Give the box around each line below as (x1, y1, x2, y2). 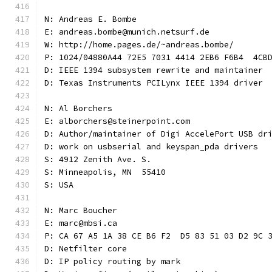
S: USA (44, 180, 73, 190)
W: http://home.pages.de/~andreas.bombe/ (44, 39, 234, 50)
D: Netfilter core (44, 243, 127, 254)
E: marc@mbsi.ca (44, 218, 117, 228)
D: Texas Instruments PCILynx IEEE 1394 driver (44, 78, 263, 88)
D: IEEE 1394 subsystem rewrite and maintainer (44, 65, 263, 75)
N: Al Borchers (44, 103, 112, 114)
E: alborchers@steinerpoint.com (44, 116, 190, 126)
